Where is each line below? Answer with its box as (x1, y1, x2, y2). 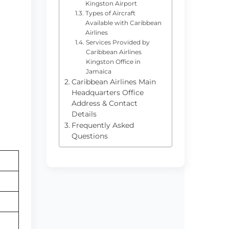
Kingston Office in (85, 57, 141, 65)
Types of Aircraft (85, 9, 135, 17)
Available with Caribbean (85, 18, 162, 27)
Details (71, 109, 97, 118)
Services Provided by (85, 38, 150, 46)
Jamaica (85, 67, 111, 75)
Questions (71, 131, 108, 140)
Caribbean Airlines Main (71, 77, 156, 86)
